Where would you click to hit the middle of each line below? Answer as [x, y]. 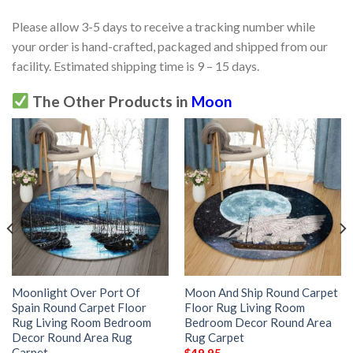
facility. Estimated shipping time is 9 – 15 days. [136, 65]
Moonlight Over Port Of [76, 292]
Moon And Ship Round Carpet [261, 292]
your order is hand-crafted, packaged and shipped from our [170, 46]
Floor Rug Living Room [244, 307]
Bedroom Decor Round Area [258, 322]
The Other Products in [110, 101]
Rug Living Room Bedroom [81, 322]
